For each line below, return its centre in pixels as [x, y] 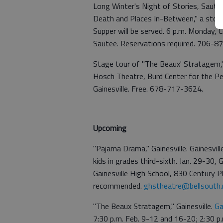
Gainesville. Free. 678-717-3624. [148, 88]
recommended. [118, 185]
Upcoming [110, 128]
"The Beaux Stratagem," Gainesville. [154, 206]
